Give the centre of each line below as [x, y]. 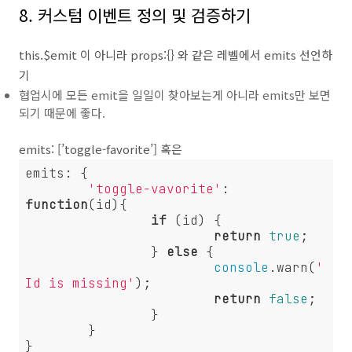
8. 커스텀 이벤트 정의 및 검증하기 [135, 15]
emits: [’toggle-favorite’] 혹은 [101, 149]
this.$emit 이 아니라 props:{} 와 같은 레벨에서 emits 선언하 [176, 55]
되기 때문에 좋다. [62, 113]
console [241, 268]
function [57, 205]
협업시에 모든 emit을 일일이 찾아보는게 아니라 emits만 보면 [175, 95]
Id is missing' [80, 283]
